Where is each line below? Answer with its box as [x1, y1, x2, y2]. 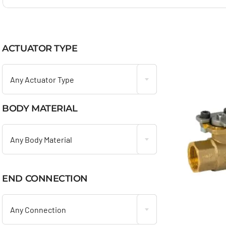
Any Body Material [10, 134, 73, 144]
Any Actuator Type [10, 74, 75, 84]
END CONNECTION [2, 173, 88, 184]
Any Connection [10, 204, 67, 214]
